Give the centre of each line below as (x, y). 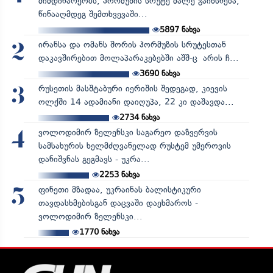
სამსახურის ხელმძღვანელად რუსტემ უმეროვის (134, 146)
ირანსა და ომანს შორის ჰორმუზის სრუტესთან (132, 44)
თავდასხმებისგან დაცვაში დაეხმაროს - (118, 203)
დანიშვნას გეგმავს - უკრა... (94, 159)
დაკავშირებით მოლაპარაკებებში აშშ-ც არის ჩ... (138, 58)
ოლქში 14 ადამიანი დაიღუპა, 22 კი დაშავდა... (136, 102)
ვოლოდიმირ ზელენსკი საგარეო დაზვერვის (128, 132)
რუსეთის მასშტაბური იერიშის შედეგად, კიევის (133, 88)
